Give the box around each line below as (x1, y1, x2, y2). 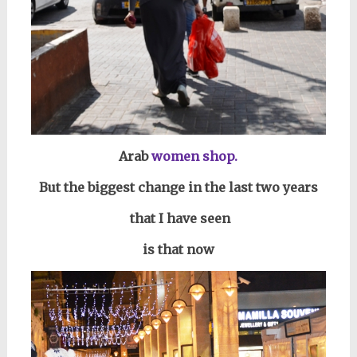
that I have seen (126, 210, 230, 226)
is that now (142, 241, 214, 257)
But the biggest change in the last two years (38, 178, 318, 195)
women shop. (151, 147, 238, 164)
